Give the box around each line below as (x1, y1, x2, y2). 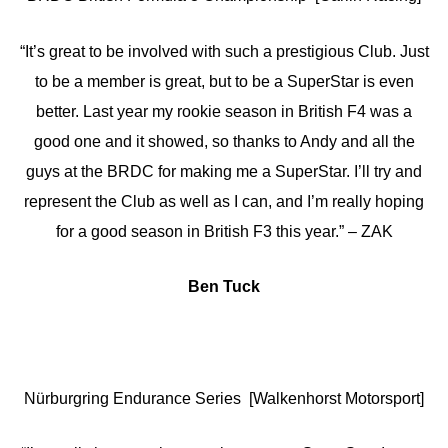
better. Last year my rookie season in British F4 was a (36, 102, 412, 120)
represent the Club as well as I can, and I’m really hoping (24, 192, 424, 210)
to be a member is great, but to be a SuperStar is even (34, 72, 414, 90)
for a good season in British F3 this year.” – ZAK (55, 222, 393, 240)
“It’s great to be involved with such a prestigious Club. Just (19, 42, 429, 60)
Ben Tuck (188, 278, 260, 296)
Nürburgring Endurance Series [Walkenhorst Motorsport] (24, 389, 424, 407)
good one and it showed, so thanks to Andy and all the (33, 132, 415, 150)
